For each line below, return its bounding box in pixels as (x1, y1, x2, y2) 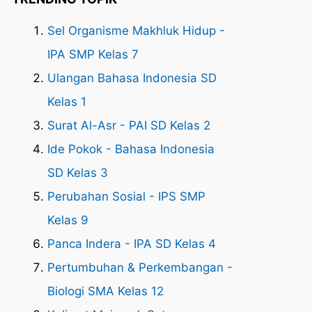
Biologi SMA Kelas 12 (47, 284, 164, 298)
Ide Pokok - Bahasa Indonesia (47, 142, 214, 156)
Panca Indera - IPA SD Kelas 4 (47, 237, 216, 251)
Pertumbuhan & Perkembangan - (47, 260, 233, 274)
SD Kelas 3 (47, 166, 108, 180)
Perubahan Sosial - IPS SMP (47, 189, 205, 203)
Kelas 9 (47, 213, 88, 227)
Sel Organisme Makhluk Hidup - (47, 24, 225, 38)
